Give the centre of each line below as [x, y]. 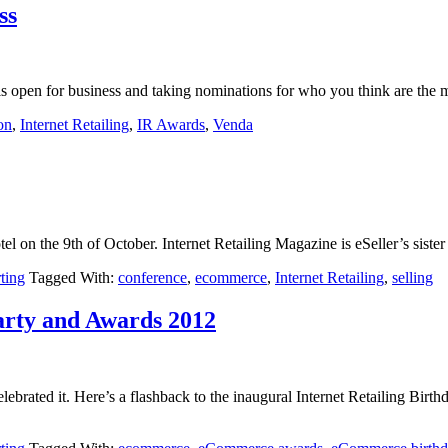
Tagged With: [73, 278]
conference [152, 278]
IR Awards [171, 125]
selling [412, 278]
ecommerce [231, 278]
